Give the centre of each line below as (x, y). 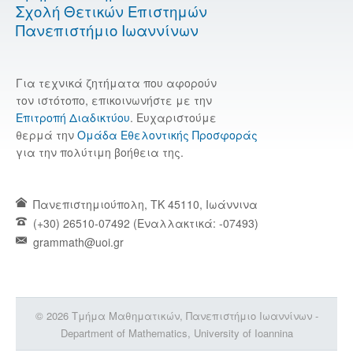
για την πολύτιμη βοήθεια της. (100, 152)
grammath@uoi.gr (76, 242)
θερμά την (46, 134)
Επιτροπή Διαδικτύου (73, 117)
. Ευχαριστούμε (173, 117)
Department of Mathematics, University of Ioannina (176, 333)
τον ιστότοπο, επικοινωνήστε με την (114, 100)
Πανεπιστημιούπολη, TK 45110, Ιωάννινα (143, 204)
